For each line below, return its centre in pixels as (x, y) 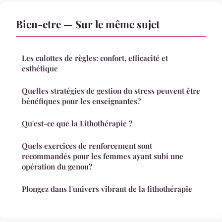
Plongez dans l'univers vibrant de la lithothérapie (107, 189)
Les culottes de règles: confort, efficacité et (95, 58)
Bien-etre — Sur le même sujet (88, 24)
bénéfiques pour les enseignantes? (81, 101)
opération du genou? (57, 166)
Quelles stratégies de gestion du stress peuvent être (111, 90)
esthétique (40, 68)
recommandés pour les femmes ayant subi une (103, 156)
